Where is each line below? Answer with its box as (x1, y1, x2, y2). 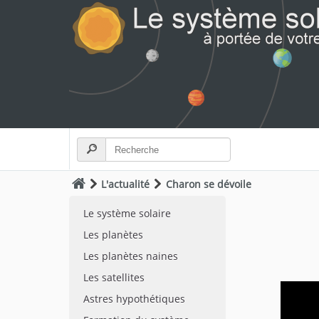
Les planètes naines (83, 249, 178, 263)
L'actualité (101, 177, 150, 191)
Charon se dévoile (165, 177, 251, 191)
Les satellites (83, 271, 145, 284)
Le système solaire (83, 206, 171, 220)
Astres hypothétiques (83, 292, 185, 305)
